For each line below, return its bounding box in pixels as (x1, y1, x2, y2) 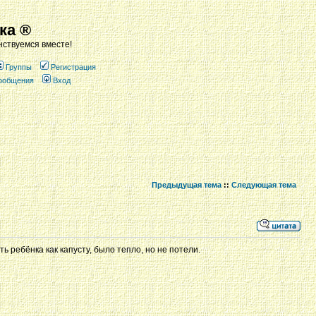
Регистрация (51, 63, 96, 71)
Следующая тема (231, 181, 296, 189)
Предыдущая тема (152, 181, 221, 189)
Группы (6, 63, 32, 71)
